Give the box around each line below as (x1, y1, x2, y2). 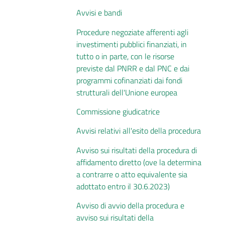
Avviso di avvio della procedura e (76, 199, 184, 212)
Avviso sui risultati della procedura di (76, 144, 197, 156)
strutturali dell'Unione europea (76, 86, 177, 98)
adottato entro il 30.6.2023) (76, 180, 170, 192)
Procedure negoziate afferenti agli (76, 26, 188, 38)
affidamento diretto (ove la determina (76, 156, 201, 168)
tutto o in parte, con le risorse (76, 50, 174, 62)
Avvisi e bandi (76, 7, 122, 19)
